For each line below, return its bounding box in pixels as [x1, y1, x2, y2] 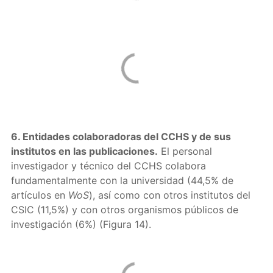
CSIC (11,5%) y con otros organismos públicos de [10, 204, 238, 216]
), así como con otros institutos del [88, 189, 250, 201]
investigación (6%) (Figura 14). [10, 218, 151, 230]
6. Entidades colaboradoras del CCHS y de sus [10, 130, 231, 143]
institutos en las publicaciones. [10, 145, 158, 157]
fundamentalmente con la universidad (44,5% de [10, 174, 233, 186]
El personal [157, 145, 212, 157]
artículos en [10, 189, 68, 201]
